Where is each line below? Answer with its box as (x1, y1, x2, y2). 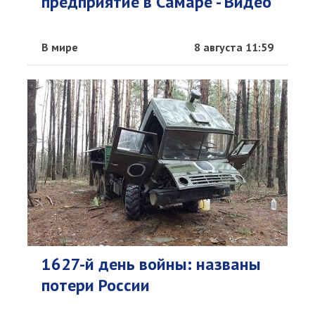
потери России (41, 274, 150, 296)
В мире (41, 40, 78, 54)
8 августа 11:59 (194, 40, 274, 54)
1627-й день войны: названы (41, 253, 261, 275)
